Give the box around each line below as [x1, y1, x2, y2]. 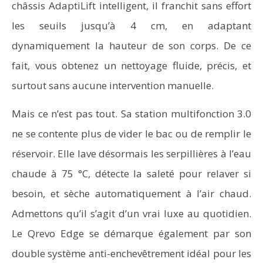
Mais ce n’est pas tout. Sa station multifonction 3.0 [12, 107, 251, 120]
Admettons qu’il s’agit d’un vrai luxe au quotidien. [12, 207, 251, 220]
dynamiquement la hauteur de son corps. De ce [12, 39, 251, 52]
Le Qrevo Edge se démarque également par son [12, 227, 251, 240]
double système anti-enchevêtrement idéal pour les [12, 247, 251, 260]
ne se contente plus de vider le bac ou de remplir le [12, 127, 251, 140]
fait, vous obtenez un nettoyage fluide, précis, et [12, 59, 251, 72]
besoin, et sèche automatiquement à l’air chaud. [12, 187, 251, 200]
